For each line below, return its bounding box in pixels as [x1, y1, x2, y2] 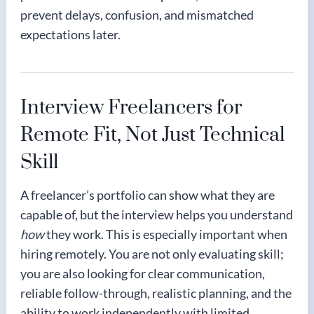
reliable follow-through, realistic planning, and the [20, 285, 292, 301]
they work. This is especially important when [44, 226, 287, 242]
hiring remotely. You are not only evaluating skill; [20, 245, 284, 261]
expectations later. [20, 26, 121, 42]
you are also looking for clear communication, [20, 265, 265, 281]
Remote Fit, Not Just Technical [20, 122, 285, 147]
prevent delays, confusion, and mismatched [20, 6, 254, 22]
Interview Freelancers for [20, 95, 242, 120]
